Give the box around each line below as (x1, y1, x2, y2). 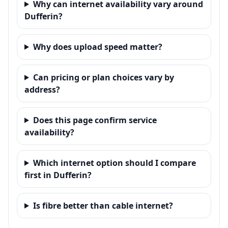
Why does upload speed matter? (33, 41, 162, 52)
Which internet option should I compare (33, 157, 196, 168)
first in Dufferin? (24, 169, 92, 181)
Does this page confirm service (33, 114, 157, 126)
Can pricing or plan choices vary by (33, 71, 174, 83)
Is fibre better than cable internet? (33, 199, 173, 211)
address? (24, 83, 60, 95)
